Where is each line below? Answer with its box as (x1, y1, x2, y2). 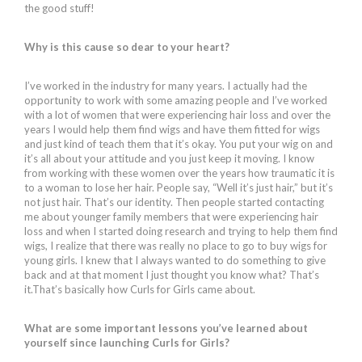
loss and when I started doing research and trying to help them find (24, 224, 338, 238)
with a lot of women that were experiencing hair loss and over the (24, 107, 330, 121)
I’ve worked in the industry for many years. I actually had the (24, 78, 307, 92)
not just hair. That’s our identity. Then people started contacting (24, 195, 324, 208)
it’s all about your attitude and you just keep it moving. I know (24, 151, 314, 165)
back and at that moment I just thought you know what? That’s (24, 267, 319, 281)
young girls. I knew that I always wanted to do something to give (24, 253, 326, 267)
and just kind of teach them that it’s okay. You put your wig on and (24, 137, 333, 150)
